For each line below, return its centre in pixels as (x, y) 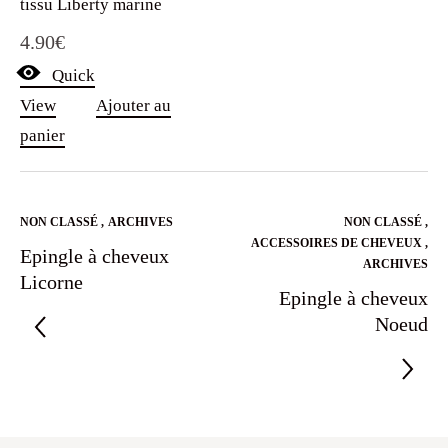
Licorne (51, 281)
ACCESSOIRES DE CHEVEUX (338, 242)
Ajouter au (133, 105)
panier (42, 135)
